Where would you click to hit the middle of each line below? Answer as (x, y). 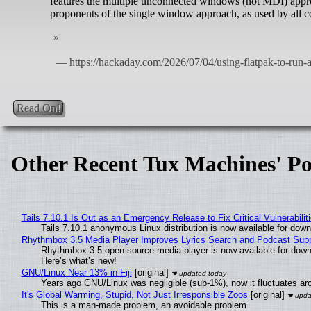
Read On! (39, 108)
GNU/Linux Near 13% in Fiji (76, 273)
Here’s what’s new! (78, 261)
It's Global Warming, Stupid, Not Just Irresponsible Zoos (134, 295)
